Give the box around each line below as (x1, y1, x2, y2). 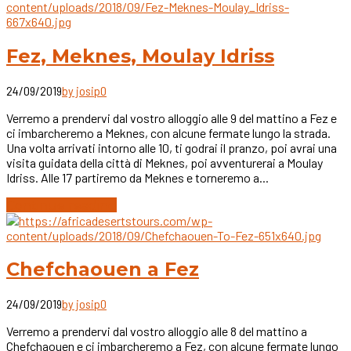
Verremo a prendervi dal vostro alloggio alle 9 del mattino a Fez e (6, 110, 337, 125)
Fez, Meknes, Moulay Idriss (6, 44, 274, 67)
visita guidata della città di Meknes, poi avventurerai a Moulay (6, 154, 323, 170)
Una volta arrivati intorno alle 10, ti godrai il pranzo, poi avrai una (6, 139, 337, 155)
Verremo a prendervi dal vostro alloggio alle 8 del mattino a (6, 324, 307, 339)
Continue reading (6, 197, 117, 213)
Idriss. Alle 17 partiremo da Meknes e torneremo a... (6, 169, 269, 185)
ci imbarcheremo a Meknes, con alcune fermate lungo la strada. (6, 125, 331, 140)
